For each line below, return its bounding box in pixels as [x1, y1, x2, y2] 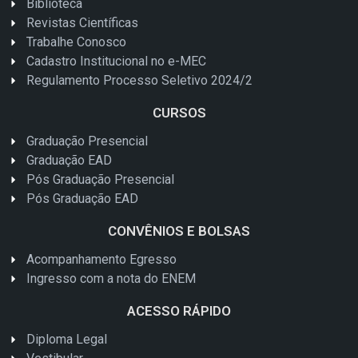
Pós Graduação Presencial [26, 171, 174, 187]
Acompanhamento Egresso [26, 251, 177, 267]
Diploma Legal [26, 331, 107, 347]
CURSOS [152, 104, 206, 121]
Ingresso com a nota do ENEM [26, 270, 196, 286]
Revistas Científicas [26, 14, 138, 30]
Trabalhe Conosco [26, 34, 126, 50]
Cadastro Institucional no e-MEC [26, 53, 206, 69]
